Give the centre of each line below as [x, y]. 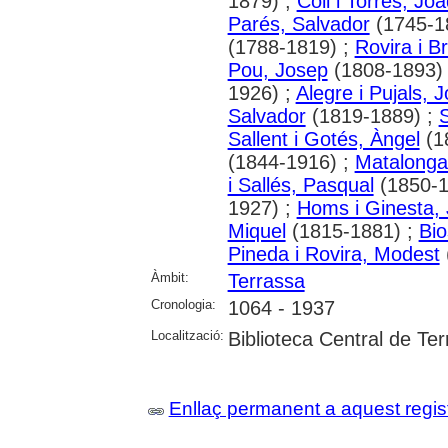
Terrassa [266, 280]
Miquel [256, 230]
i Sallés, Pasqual [300, 184]
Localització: [187, 335]
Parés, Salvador [298, 23]
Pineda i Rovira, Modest [333, 253]
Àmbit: [169, 277]
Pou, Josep [277, 69]
